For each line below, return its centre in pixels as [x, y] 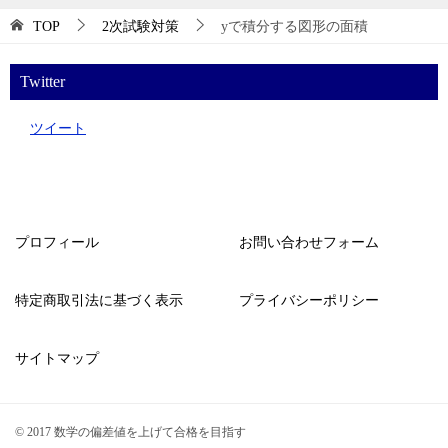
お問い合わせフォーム [309, 242]
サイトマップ [57, 358]
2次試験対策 [140, 26]
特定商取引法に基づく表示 [99, 300]
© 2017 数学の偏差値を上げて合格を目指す [130, 432]
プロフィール [57, 242]
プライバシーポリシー [309, 300]
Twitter [42, 81]
